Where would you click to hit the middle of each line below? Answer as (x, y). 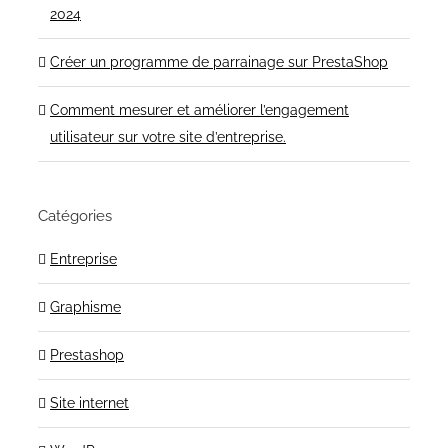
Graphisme (85, 307)
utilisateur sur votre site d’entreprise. (168, 137)
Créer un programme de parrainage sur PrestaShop (219, 62)
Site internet (89, 403)
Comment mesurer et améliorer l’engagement (199, 110)
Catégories (75, 216)
